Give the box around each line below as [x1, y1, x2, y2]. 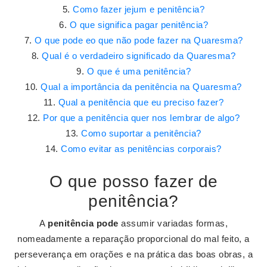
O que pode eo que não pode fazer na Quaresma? [35, 35, 243, 45]
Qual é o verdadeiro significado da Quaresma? [42, 51, 236, 61]
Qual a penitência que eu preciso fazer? [58, 97, 224, 107]
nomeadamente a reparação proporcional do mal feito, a [17, 234, 250, 244]
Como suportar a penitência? [81, 128, 201, 138]
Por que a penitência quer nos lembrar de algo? [43, 113, 240, 123]
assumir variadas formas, [118, 218, 228, 228]
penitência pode [48, 218, 119, 228]
